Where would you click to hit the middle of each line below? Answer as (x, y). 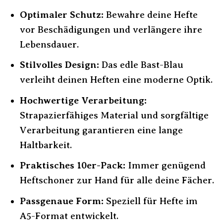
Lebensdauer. (49, 44)
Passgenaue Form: (61, 201)
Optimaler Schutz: (61, 14)
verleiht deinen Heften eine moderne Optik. (116, 80)
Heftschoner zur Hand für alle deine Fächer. (117, 180)
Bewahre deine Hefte (150, 14)
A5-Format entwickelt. (69, 216)
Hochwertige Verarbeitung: (83, 100)
